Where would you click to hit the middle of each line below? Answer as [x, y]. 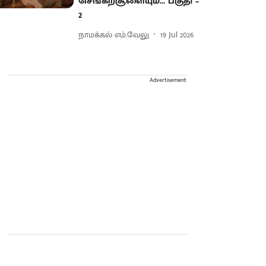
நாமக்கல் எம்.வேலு [114, 34]
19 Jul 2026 [177, 34]
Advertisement [168, 80]
